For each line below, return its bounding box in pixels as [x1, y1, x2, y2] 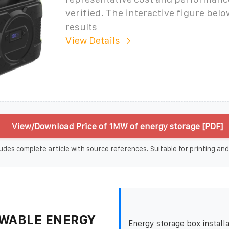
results [65, 21, 97, 32]
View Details [65, 35, 120, 46]
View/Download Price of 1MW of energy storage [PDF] [11, 121, 223, 131]
